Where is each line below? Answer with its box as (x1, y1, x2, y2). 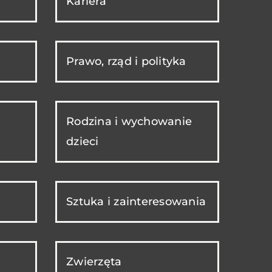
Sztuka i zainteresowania (66, 194, 206, 208)
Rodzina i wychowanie (66, 114, 192, 128)
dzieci (66, 134, 99, 148)
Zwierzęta (66, 254, 122, 268)
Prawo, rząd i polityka (66, 54, 186, 68)
